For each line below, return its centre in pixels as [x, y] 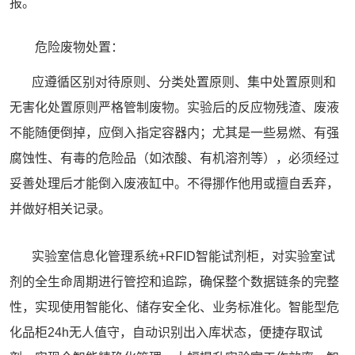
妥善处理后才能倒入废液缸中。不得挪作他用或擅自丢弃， [174, 183]
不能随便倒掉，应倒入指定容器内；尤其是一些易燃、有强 [174, 133]
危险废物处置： [79, 47]
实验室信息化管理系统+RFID [103, 256]
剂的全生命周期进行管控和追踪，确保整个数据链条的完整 [174, 282]
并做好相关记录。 [60, 209]
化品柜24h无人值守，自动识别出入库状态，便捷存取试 [166, 332]
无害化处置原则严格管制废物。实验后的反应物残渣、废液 [174, 107]
